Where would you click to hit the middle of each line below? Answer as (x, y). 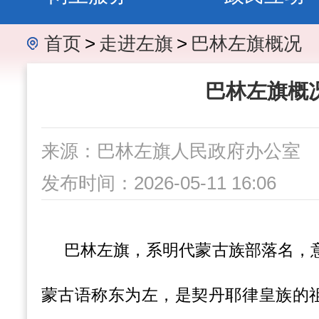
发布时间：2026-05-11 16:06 (158, 183)
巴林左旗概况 (246, 43)
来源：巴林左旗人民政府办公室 (171, 151)
